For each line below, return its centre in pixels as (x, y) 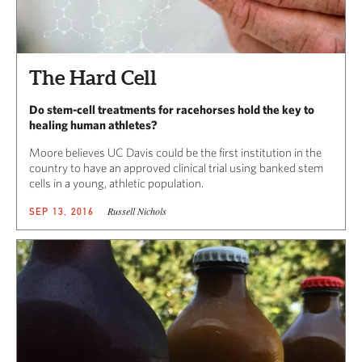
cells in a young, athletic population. (116, 183)
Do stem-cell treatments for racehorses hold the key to (172, 110)
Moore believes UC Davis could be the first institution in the (175, 153)
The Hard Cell (93, 78)
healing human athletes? (93, 125)
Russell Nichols (137, 211)
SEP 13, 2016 (62, 212)
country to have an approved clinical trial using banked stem (176, 168)
